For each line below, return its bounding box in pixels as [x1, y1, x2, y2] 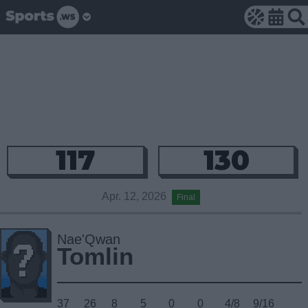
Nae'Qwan [56, 232, 120, 247]
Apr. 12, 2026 [102, 190, 173, 202]
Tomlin [56, 243, 133, 269]
